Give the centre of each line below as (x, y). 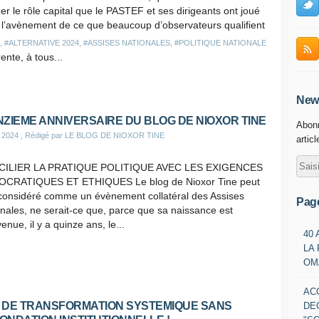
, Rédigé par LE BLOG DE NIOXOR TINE (91, 135)
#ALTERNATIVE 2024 (42, 43)
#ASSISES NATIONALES (127, 43)
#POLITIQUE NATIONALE (220, 43)
